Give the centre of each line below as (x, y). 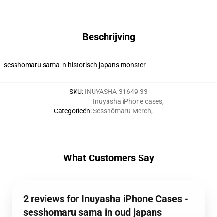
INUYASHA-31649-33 (116, 92)
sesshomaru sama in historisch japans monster (75, 65)
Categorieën (72, 111)
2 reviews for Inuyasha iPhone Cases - (106, 199)
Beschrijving (108, 37)
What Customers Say (108, 158)
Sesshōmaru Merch (122, 111)
